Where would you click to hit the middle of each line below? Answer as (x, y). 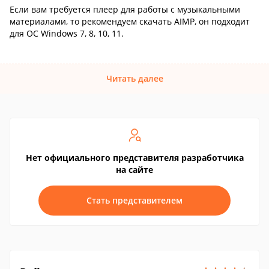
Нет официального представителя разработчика (134, 158)
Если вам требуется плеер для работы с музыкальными (125, 9)
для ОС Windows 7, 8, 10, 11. (67, 33)
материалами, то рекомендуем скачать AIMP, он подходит (130, 21)
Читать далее (134, 78)
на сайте (134, 170)
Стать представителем (134, 200)
